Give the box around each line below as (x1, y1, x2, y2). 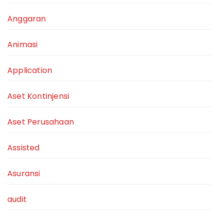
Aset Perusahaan (7, 116, 74, 128)
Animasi (7, 39, 38, 51)
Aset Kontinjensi (7, 91, 70, 102)
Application (7, 65, 53, 76)
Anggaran (7, 13, 46, 25)
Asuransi (7, 168, 40, 180)
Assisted (7, 142, 40, 154)
